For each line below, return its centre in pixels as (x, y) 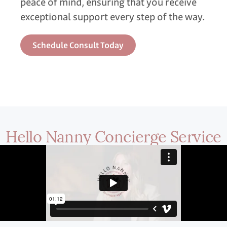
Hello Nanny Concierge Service (113, 136)
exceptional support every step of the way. (113, 17)
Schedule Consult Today (78, 45)
